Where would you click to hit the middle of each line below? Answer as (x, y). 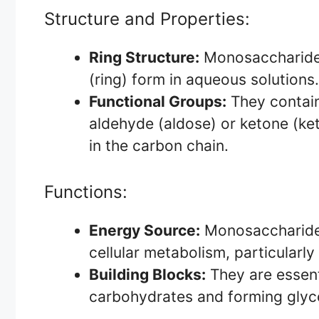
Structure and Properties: (147, 19)
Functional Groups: (158, 102)
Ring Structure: (144, 58)
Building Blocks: (147, 274)
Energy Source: (145, 230)
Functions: (86, 192)
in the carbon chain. (159, 146)
